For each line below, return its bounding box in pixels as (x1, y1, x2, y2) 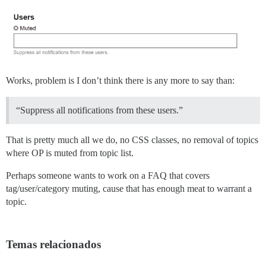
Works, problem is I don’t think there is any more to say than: (6, 75, 235, 86)
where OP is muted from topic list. (6, 148, 134, 159)
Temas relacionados (6, 238, 101, 251)
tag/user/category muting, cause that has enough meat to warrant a (6, 183, 252, 194)
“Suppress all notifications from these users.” (16, 105, 183, 116)
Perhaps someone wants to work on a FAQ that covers (6, 170, 210, 181)
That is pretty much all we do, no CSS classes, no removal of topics (6, 135, 258, 145)
